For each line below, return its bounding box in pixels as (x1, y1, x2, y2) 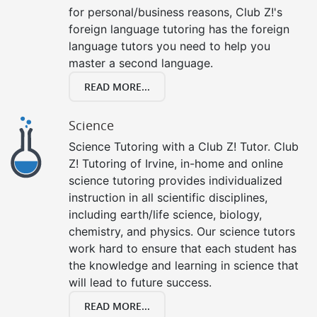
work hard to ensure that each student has (69, 241, 296, 255)
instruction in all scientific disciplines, (69, 190, 267, 204)
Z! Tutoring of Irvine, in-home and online (69, 156, 283, 171)
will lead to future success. (69, 275, 212, 289)
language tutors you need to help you (69, 38, 270, 53)
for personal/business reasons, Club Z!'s (69, 4, 282, 19)
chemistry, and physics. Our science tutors (69, 224, 295, 238)
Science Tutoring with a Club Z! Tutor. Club (69, 139, 299, 154)
